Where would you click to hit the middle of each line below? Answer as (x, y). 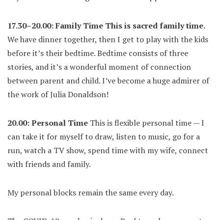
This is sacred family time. (155, 25)
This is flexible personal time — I (146, 123)
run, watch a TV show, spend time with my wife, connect (108, 150)
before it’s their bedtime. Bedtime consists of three (98, 53)
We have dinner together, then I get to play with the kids (108, 39)
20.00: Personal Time (48, 123)
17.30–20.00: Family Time (55, 25)
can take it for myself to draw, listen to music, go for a (104, 136)
